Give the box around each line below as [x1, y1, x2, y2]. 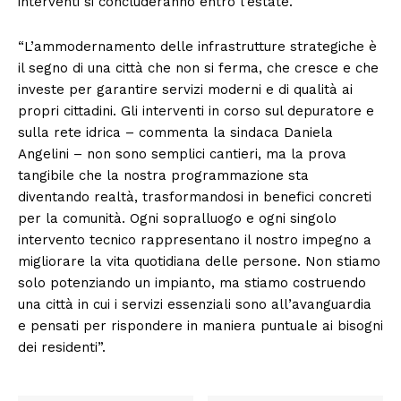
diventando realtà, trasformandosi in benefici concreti [18, 188, 371, 205]
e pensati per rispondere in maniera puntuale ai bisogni [18, 317, 383, 334]
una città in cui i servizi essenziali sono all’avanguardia [18, 295, 371, 312]
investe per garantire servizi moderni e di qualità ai [18, 81, 353, 98]
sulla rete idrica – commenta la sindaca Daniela [18, 124, 333, 141]
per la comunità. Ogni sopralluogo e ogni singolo [18, 209, 337, 226]
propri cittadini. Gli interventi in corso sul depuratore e [18, 102, 374, 119]
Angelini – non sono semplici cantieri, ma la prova [18, 145, 346, 162]
